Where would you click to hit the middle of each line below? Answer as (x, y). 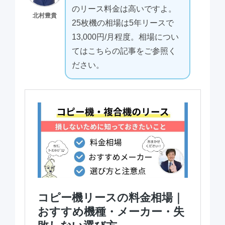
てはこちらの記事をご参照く (124, 51)
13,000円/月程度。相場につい (125, 37)
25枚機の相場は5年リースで (123, 23)
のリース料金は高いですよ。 (124, 9)
